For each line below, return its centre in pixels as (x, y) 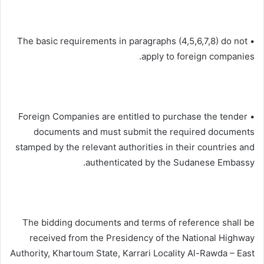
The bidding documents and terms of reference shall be (138, 222)
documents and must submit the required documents (144, 131)
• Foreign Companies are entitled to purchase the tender (133, 116)
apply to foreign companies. (198, 56)
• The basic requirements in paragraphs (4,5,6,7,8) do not (132, 41)
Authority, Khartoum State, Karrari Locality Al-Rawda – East (132, 253)
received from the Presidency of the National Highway (142, 237)
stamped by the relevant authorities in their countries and (135, 147)
